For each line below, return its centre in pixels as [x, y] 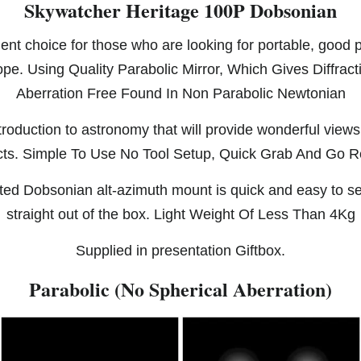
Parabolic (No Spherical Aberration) [180, 288]
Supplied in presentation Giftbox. [180, 250]
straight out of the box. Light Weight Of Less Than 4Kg [180, 214]
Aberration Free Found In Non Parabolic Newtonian [180, 93]
